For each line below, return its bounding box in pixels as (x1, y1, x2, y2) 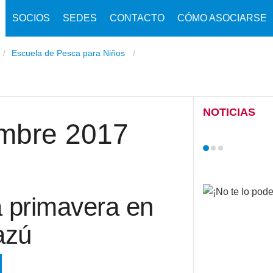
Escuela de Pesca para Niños (11, 48, 127, 58)
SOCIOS (12, 13, 50, 23)
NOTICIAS (203, 106, 256, 119)
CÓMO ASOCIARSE (177, 13, 267, 23)
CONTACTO (110, 13, 165, 23)
